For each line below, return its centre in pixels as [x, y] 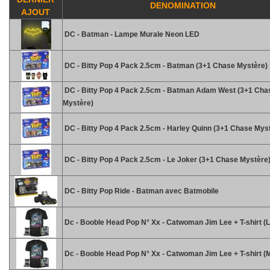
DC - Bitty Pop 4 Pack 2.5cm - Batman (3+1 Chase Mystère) [165, 66]
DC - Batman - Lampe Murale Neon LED [131, 34]
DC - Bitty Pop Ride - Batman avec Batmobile [141, 191]
